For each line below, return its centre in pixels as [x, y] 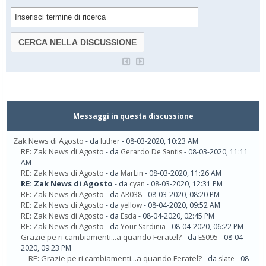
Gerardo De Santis [151, 152]
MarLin [132, 173]
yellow [131, 205]
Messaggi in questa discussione [133, 116]
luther [110, 141]
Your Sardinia [143, 227]
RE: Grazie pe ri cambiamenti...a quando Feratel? [115, 259]
